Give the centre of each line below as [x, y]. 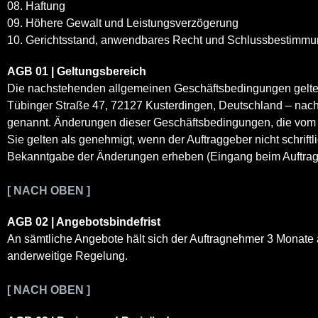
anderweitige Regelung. [67, 256]
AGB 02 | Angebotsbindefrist [84, 221]
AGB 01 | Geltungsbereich [77, 71]
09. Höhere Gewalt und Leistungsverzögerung [123, 23]
